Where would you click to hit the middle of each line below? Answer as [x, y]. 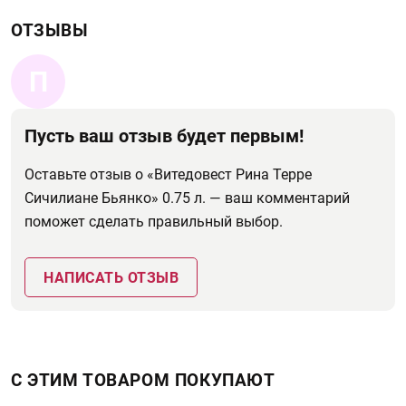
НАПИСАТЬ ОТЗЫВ [111, 278]
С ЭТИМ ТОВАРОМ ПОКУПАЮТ [143, 380]
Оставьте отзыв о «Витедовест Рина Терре [168, 174]
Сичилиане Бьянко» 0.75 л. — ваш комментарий [187, 198]
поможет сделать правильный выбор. [154, 222]
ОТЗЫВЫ [50, 30]
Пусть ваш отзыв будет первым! [164, 136]
